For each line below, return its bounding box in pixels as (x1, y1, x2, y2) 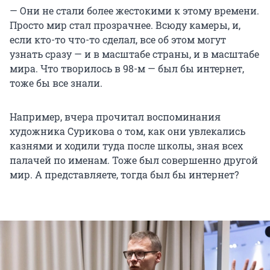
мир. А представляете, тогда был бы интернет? (10, 168, 239, 181)
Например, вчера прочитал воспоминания (10, 110, 221, 124)
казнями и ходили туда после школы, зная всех (10, 139, 243, 152)
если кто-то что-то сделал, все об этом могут (10, 33, 226, 46)
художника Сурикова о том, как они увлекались (10, 125, 245, 138)
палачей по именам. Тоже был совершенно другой (10, 154, 258, 167)
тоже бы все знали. (10, 77, 102, 90)
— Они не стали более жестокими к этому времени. (10, 4, 259, 17)
